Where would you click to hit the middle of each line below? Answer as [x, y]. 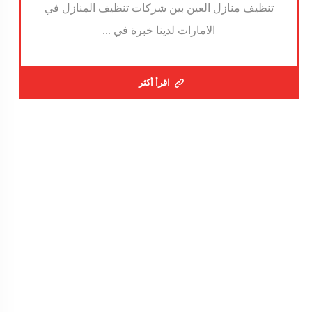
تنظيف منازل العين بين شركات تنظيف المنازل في [159, 8]
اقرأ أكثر [155, 83]
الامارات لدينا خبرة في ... [159, 31]
